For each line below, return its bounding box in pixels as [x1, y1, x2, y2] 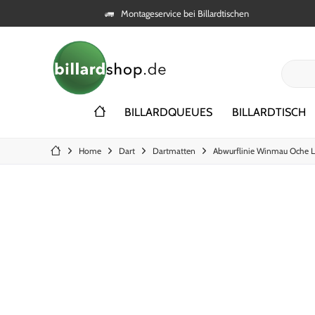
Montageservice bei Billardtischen [120, 7, 249, 19]
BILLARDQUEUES [124, 105, 212, 119]
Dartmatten [153, 146, 195, 156]
